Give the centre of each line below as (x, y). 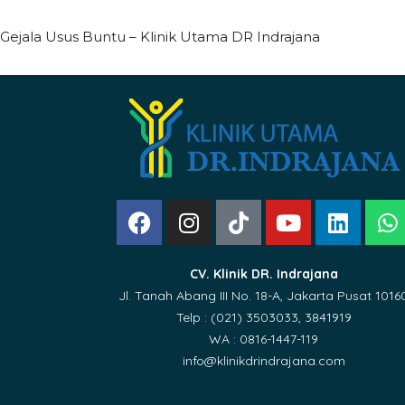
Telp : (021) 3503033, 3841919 (264, 317)
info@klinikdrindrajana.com (264, 361)
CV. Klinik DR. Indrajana (264, 274)
